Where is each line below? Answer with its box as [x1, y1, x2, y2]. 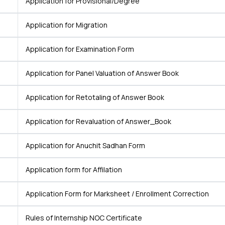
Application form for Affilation [24, 165, 122, 174]
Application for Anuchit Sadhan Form [24, 141, 145, 150]
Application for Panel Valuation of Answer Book [24, 68, 179, 78]
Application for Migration [24, 20, 107, 30]
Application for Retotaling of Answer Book [24, 92, 164, 102]
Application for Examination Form [24, 44, 134, 54]
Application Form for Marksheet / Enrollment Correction [24, 189, 209, 198]
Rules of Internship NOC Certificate [24, 213, 142, 222]
